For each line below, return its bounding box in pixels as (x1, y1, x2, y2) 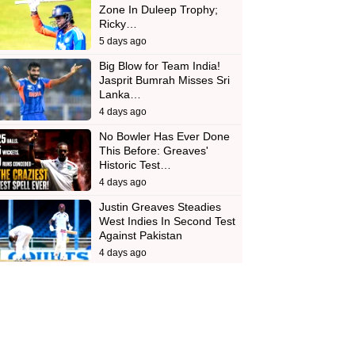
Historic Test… (98, 158, 171, 172)
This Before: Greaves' (98, 144, 208, 158)
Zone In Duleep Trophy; (98, 3, 218, 17)
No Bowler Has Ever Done (98, 130, 230, 143)
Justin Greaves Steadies (98, 200, 221, 214)
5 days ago (98, 36, 147, 48)
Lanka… (98, 88, 141, 101)
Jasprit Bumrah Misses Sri (98, 74, 230, 87)
